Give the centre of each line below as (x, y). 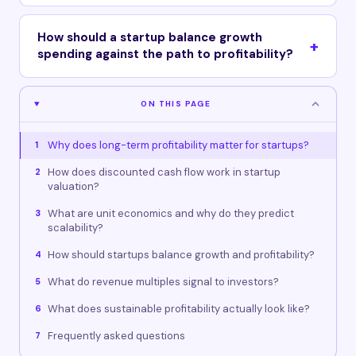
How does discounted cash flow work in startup (164, 172)
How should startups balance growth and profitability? (181, 255)
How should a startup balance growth (150, 37)
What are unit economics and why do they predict (171, 213)
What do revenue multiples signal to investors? (163, 282)
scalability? (75, 228)
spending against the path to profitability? (165, 54)
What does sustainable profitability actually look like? (179, 309)
